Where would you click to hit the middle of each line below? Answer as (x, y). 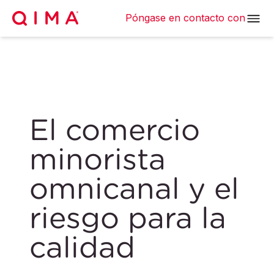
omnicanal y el (134, 188)
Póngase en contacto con (185, 17)
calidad (82, 247)
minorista (98, 159)
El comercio (115, 129)
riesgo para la (128, 217)
